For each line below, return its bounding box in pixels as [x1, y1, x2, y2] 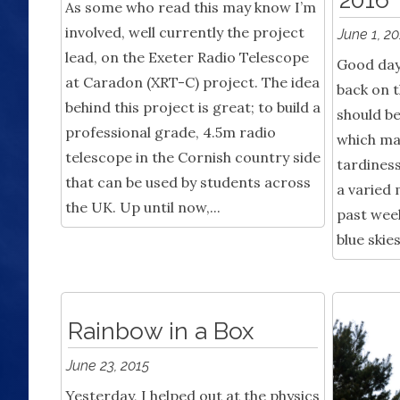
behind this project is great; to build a [65, 98, 321, 117]
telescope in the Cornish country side [65, 148, 321, 167]
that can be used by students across [65, 173, 311, 192]
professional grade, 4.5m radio [65, 123, 276, 142]
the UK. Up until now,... [65, 198, 221, 217]
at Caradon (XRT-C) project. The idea [65, 73, 320, 92]
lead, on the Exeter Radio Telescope [65, 48, 309, 67]
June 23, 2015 [66, 356, 150, 374]
